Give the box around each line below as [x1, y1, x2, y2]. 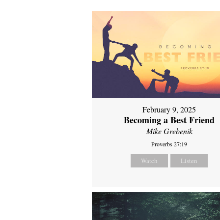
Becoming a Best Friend [124, 113, 215, 126]
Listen [181, 156, 198, 165]
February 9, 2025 [142, 104, 196, 114]
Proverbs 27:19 [151, 139, 188, 148]
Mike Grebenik [146, 125, 192, 136]
